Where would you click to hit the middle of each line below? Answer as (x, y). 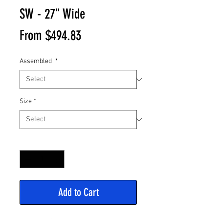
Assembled (36, 61)
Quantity (32, 141)
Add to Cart (78, 192)
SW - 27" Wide (52, 14)
